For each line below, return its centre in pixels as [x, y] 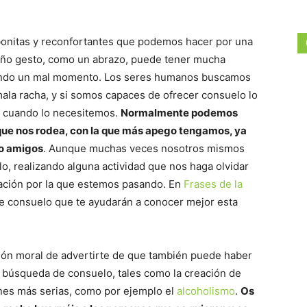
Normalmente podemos [179, 113]
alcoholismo [206, 291]
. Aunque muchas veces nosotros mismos [144, 148]
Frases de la [213, 184]
